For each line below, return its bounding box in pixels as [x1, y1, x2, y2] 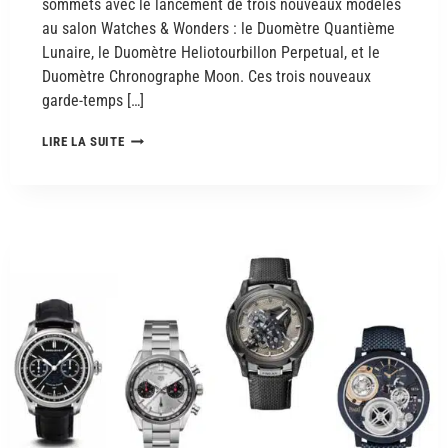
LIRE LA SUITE [42, 134, 125, 150]
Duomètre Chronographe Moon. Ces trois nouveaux [42, 67, 371, 87]
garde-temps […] [42, 91, 144, 111]
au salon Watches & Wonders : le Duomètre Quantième [42, 19, 395, 39]
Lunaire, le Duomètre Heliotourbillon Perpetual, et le [42, 43, 380, 63]
